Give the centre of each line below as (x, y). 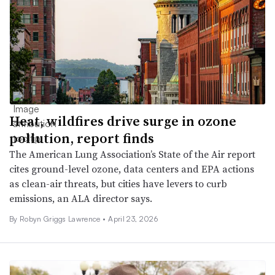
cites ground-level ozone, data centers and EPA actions (132, 168)
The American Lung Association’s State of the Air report (132, 154)
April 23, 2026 (133, 219)
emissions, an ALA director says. (81, 198)
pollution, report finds (82, 138)
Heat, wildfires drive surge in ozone (123, 121)
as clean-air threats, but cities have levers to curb (118, 183)
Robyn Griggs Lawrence (61, 219)
